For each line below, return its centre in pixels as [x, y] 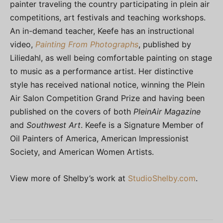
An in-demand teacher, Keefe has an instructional [102, 31]
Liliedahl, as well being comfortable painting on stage [111, 58]
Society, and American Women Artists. [82, 152]
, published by [165, 45]
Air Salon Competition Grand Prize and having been [107, 98]
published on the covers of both [72, 112]
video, [23, 45]
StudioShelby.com [162, 178]
